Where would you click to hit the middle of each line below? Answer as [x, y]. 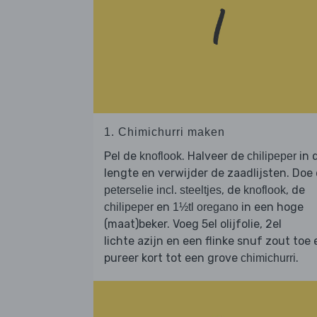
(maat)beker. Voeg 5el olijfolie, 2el [193, 224]
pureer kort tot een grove [172, 258]
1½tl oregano [206, 207]
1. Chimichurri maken [165, 132]
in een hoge [271, 207]
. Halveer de [214, 156]
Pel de [122, 156]
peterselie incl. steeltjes [163, 190]
